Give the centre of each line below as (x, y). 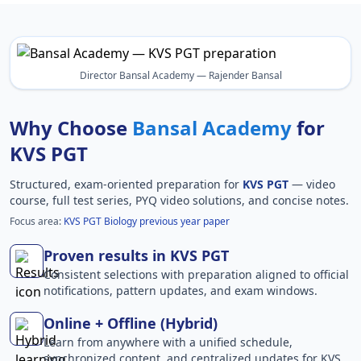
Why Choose (71, 127)
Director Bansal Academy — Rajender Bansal (180, 75)
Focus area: (37, 221)
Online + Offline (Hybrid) (131, 323)
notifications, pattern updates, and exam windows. (180, 290)
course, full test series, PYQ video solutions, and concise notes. (179, 200)
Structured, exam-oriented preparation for (126, 184)
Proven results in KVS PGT (136, 255)
